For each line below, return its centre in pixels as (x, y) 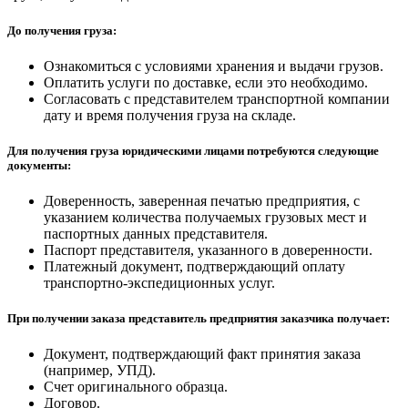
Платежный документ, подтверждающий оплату (194, 267)
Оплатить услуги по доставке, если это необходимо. (206, 82)
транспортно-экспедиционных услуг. (159, 283)
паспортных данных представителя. (156, 234)
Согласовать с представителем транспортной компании (217, 98)
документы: (39, 165)
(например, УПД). (100, 371)
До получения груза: (62, 30)
